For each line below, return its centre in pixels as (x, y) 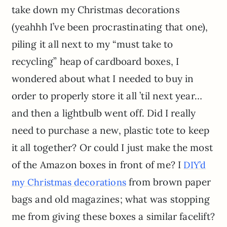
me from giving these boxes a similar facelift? (113, 216)
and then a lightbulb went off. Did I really (104, 113)
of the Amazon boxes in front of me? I (98, 164)
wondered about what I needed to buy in (103, 78)
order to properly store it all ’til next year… (107, 96)
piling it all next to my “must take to (92, 44)
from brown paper (168, 182)
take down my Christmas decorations (96, 9)
